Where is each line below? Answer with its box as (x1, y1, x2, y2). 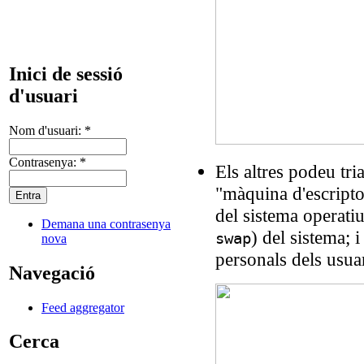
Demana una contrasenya (41, 216, 171, 231)
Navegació (9, 262, 95, 284)
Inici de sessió (9, 63, 123, 84)
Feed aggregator (41, 300, 124, 314)
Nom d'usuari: (9, 123, 84, 137)
